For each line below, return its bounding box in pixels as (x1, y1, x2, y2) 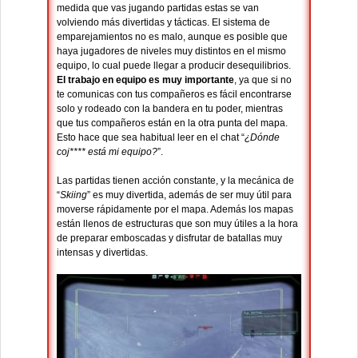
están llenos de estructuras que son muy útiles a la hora (57, 218, 298, 230)
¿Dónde (245, 132, 280, 144)
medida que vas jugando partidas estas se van (57, 2, 259, 14)
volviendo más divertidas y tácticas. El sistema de (57, 17, 270, 29)
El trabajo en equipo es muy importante (57, 74, 234, 86)
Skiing (60, 189, 87, 201)
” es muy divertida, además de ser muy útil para (87, 189, 292, 201)
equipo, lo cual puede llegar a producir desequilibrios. (57, 60, 291, 72)
